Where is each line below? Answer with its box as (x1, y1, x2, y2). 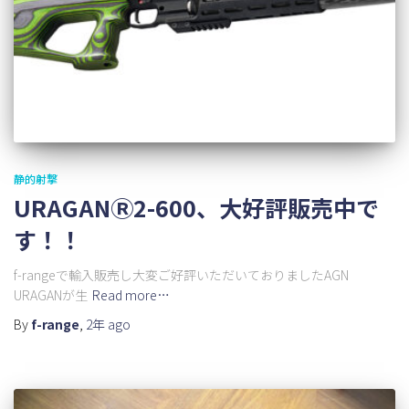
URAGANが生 (14, 286, 88, 305)
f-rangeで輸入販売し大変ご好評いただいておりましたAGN (14, 266, 349, 285)
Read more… (92, 286, 170, 305)
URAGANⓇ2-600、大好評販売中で (14, 191, 379, 225)
